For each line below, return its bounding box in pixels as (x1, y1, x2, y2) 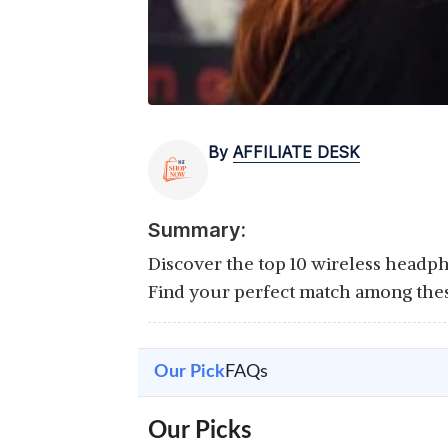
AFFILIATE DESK (233, 142, 360, 162)
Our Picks (148, 419, 252, 443)
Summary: (148, 218, 246, 242)
